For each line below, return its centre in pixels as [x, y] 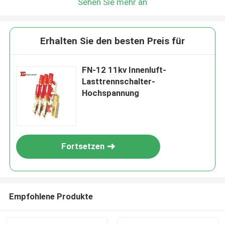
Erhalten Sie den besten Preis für [113, 41]
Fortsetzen [83, 146]
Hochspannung [111, 93]
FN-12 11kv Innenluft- [124, 70]
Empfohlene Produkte [51, 196]
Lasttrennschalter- [119, 82]
